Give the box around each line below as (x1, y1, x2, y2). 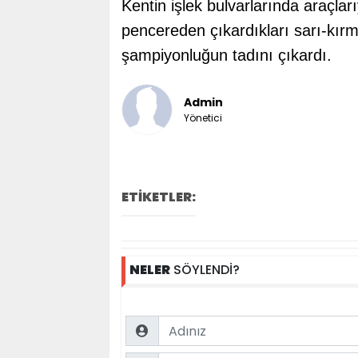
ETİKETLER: (121, 188, 196, 206)
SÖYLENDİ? (169, 261, 240, 279)
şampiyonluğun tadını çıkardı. (121, 46, 332, 64)
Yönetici (183, 110, 222, 125)
